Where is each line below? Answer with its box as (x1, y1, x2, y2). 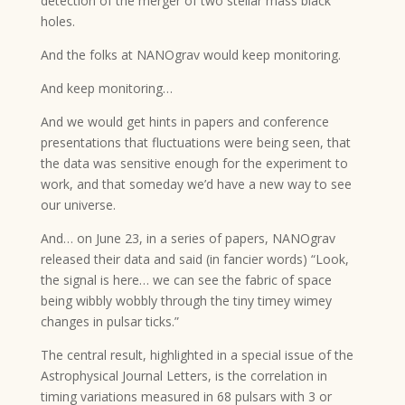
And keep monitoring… (40, 79, 173, 97)
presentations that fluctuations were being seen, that (40, 133, 351, 151)
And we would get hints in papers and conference (40, 112, 329, 130)
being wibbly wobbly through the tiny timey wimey (40, 291, 332, 309)
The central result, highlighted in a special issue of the (40, 345, 353, 363)
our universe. (40, 195, 116, 213)
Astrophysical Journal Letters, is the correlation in (40, 366, 327, 384)
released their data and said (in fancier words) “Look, (40, 250, 349, 268)
